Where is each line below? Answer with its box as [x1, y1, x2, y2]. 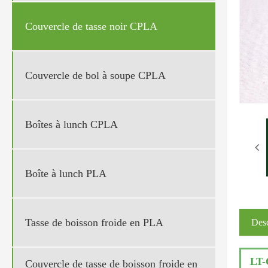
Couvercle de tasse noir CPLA [25, 20, 157, 32]
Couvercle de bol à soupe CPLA [25, 69, 166, 81]
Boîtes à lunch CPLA [25, 118, 118, 130]
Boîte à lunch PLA [25, 167, 106, 179]
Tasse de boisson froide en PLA [25, 216, 163, 229]
